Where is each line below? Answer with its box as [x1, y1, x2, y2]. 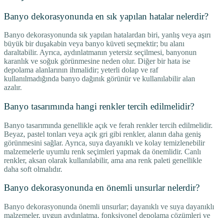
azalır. [4, 83, 22, 92]
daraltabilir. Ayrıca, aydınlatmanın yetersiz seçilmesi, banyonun [4, 48, 197, 57]
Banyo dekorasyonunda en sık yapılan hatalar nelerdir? [4, 11, 208, 21]
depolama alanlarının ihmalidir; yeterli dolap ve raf [4, 66, 158, 74]
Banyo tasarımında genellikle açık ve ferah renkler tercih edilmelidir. [4, 121, 213, 129]
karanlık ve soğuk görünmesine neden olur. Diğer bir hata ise [4, 57, 190, 66]
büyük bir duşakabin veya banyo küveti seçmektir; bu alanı [4, 39, 184, 48]
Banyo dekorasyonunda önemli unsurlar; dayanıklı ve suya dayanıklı [4, 202, 214, 211]
